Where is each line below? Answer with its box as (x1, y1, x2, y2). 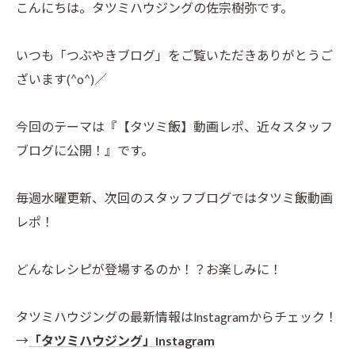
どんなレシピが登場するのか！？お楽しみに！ (16, 259, 282, 281)
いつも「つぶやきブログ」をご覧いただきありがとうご (16, 45, 333, 67)
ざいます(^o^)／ (16, 69, 107, 91)
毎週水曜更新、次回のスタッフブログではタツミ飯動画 (16, 188, 333, 210)
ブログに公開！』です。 (16, 140, 154, 162)
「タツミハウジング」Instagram (29, 330, 215, 353)
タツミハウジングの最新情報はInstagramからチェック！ (16, 307, 338, 329)
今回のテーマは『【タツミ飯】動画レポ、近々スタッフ (16, 116, 333, 139)
